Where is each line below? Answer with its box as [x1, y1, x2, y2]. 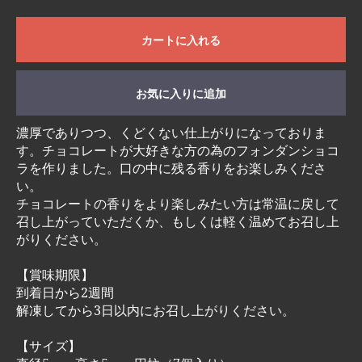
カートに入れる [141, 34, 221, 48]
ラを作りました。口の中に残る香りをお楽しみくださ [16, 159, 326, 178]
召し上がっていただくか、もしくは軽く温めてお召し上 [16, 213, 339, 231]
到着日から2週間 [16, 284, 114, 302]
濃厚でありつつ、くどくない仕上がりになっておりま [16, 124, 326, 142]
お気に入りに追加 [136, 87, 226, 101]
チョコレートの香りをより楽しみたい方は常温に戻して [16, 195, 339, 213]
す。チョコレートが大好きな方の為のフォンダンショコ [16, 141, 339, 160]
